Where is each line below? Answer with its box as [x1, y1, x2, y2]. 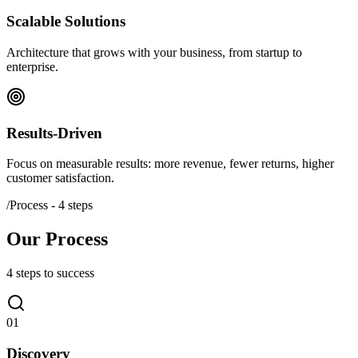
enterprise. [6, 59, 58, 74]
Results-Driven [6, 124, 102, 141]
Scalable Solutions [6, 13, 125, 30]
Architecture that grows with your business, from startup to [6, 45, 302, 59]
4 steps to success [6, 266, 94, 280]
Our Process [6, 229, 108, 250]
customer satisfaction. [6, 171, 114, 185]
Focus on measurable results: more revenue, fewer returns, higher [6, 157, 334, 171]
